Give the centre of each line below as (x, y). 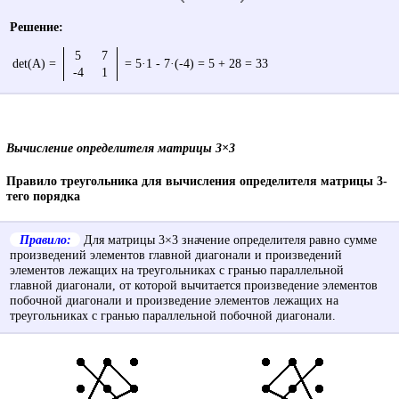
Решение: (36, 26)
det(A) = (36, 63)
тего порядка (44, 195)
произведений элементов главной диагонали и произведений (175, 254)
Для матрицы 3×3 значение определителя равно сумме (229, 239)
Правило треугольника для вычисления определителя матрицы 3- (197, 180)
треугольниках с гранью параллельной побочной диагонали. (172, 315)
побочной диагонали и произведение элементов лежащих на (174, 300)
